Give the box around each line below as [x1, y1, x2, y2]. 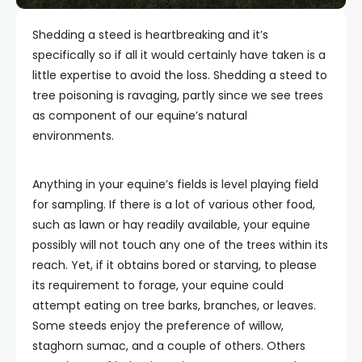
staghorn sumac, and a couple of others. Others [32, 337, 305, 354]
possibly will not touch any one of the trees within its [32, 236, 328, 253]
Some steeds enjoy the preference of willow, [32, 317, 284, 334]
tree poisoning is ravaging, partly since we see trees [32, 86, 323, 103]
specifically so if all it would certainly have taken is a [32, 46, 326, 63]
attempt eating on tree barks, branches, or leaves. [32, 297, 316, 314]
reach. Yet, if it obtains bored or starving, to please [32, 256, 317, 273]
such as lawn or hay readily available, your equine [32, 216, 310, 233]
